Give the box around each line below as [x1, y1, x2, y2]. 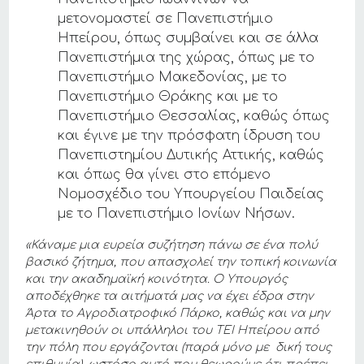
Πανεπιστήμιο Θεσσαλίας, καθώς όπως [58, 109, 331, 124]
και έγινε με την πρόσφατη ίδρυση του [58, 128, 321, 144]
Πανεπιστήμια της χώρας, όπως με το [58, 50, 315, 66]
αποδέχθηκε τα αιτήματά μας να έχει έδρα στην [25, 290, 314, 303]
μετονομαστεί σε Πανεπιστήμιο [58, 11, 274, 27]
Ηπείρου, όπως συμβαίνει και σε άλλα [58, 31, 319, 46]
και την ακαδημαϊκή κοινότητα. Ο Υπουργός [25, 273, 288, 286]
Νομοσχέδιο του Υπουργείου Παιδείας [58, 187, 325, 202]
